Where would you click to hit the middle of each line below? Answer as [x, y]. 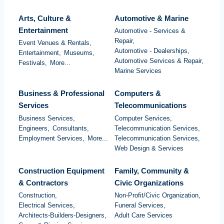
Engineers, [34, 128]
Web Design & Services [149, 148]
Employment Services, [51, 138]
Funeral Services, [140, 205]
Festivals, [33, 63]
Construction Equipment [61, 170]
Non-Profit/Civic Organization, [157, 195]
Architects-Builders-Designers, [62, 215]
